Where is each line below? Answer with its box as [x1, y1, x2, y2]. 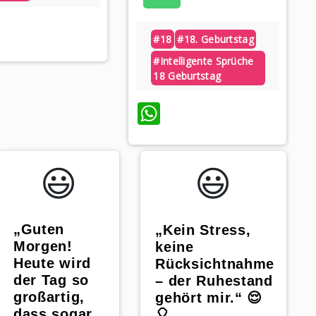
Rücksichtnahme [155, 255, 274, 272]
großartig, [13, 288, 85, 305]
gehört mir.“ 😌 [155, 289, 262, 305]
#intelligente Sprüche [153, 54, 254, 68]
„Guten [13, 221, 65, 237]
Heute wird [13, 255, 91, 271]
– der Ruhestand [155, 272, 273, 288]
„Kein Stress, [155, 221, 251, 238]
